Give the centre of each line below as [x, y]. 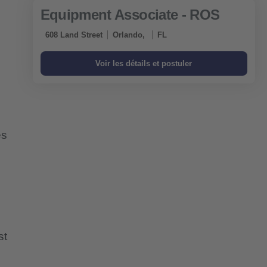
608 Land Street [74, 35]
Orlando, [130, 35]
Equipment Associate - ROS [130, 15]
